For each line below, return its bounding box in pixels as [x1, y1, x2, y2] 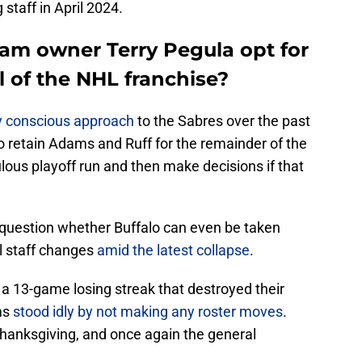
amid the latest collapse [97, 242, 250, 259]
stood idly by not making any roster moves [13, 303, 283, 321]
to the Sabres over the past [134, 112, 310, 130]
